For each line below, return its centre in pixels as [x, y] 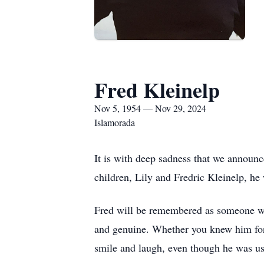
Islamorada [115, 122]
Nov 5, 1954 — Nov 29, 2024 [150, 108]
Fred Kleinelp [157, 90]
